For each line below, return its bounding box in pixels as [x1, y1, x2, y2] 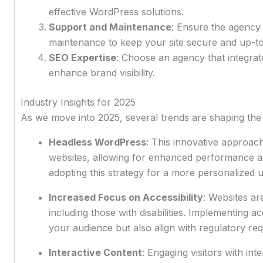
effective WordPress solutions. [48, 5, 184, 18]
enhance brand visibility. [48, 66, 155, 79]
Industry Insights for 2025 [20, 96, 136, 108]
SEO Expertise [48, 51, 116, 63]
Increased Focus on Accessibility [48, 191, 203, 203]
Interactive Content [48, 246, 142, 258]
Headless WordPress [48, 136, 146, 148]
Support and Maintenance [48, 21, 171, 33]
